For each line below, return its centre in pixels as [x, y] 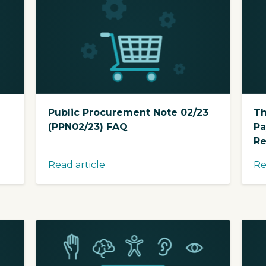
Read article [76, 164]
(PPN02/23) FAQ [88, 126]
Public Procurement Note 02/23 [128, 112]
